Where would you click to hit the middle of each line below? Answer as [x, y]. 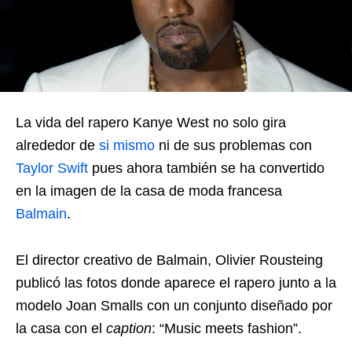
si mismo [127, 145]
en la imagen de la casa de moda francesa [149, 191]
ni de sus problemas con [233, 145]
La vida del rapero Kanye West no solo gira [151, 123]
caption [129, 328]
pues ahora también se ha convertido [206, 168]
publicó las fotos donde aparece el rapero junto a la [176, 283]
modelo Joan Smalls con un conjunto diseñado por [174, 306]
